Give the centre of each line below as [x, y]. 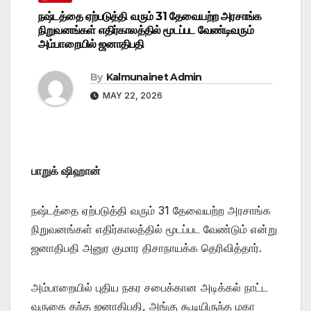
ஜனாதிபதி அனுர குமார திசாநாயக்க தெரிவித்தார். [146, 247]
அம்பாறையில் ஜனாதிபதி [91, 44]
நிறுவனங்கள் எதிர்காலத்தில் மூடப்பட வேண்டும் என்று [154, 229]
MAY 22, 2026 [132, 95]
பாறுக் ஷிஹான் [66, 170]
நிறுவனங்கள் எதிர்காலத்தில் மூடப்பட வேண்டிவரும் [146, 30]
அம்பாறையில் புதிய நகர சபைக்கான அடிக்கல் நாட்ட [150, 287]
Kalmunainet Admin [154, 77]
